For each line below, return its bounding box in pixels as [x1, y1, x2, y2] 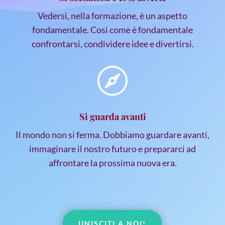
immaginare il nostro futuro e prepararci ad [29, 143, 196, 154]
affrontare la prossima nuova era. [48, 157, 177, 168]
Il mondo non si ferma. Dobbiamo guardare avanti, [16, 129, 209, 140]
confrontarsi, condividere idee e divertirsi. [31, 38, 194, 49]
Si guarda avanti [79, 110, 146, 123]
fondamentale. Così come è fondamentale [32, 24, 193, 35]
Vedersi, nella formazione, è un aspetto [38, 10, 187, 21]
